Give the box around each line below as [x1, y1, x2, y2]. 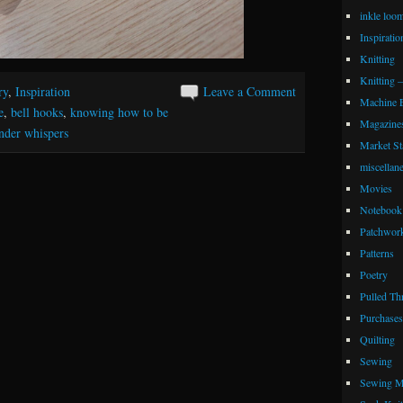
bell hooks [11, 103, 63, 121]
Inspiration [15, 83, 70, 100]
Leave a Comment [203, 83, 297, 100]
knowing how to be [70, 103, 168, 121]
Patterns [359, 245, 394, 260]
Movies [359, 180, 392, 195]
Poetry [359, 266, 388, 282]
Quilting [359, 331, 395, 346]
